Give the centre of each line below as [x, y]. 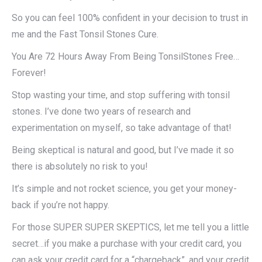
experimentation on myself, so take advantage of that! [122, 128]
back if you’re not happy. [61, 205]
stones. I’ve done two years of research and [101, 112]
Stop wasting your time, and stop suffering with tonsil [121, 95]
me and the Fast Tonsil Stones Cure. [85, 35]
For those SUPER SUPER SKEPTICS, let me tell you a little [130, 227]
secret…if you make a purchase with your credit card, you [127, 244]
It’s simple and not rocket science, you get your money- [124, 189]
